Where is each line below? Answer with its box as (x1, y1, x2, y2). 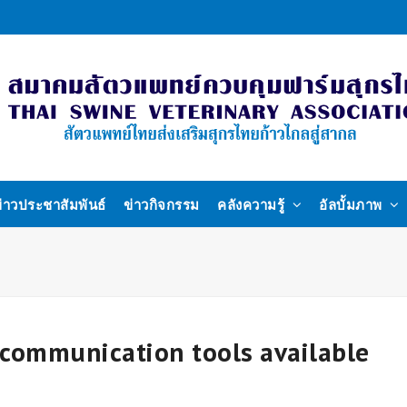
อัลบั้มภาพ (319, 196, 387, 213)
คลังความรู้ (217, 196, 289, 213)
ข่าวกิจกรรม (124, 196, 200, 213)
